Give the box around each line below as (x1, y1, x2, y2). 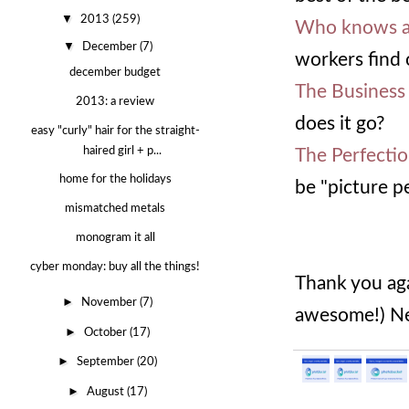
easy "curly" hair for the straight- (30, 124, 200, 137)
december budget (69, 67, 162, 79)
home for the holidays (58, 173, 172, 186)
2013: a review (76, 95, 155, 108)
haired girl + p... (82, 144, 162, 157)
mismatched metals (65, 203, 166, 215)
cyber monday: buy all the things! (30, 260, 201, 273)
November (81, 296, 141, 309)
